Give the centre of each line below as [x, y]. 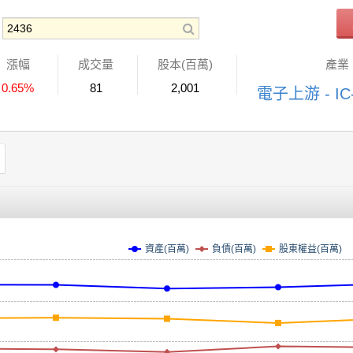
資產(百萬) [167, 248]
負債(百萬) [234, 248]
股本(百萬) [185, 64]
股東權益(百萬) [310, 249]
